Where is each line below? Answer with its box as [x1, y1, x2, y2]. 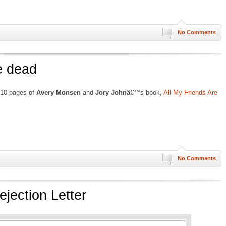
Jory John [95, 89, 127, 96]
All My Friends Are [163, 89, 217, 96]
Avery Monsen [36, 89, 81, 96]
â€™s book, [127, 89, 163, 96]
